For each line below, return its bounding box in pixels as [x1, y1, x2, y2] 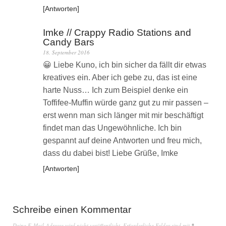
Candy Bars [43, 37, 94, 48]
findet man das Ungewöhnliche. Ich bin [43, 124, 182, 133]
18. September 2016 [43, 48, 90, 56]
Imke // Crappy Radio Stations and [43, 27, 191, 38]
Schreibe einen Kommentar [13, 204, 131, 215]
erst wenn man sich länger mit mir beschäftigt [43, 111, 203, 120]
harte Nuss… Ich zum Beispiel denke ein [43, 86, 188, 95]
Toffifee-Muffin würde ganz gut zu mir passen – [43, 98, 208, 107]
